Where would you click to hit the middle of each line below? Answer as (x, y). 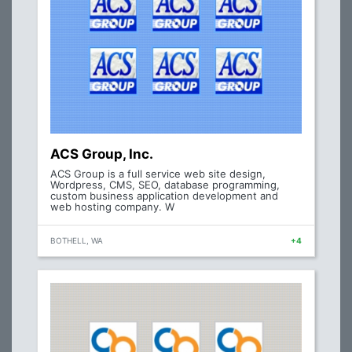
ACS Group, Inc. (102, 154)
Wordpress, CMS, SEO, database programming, (165, 185)
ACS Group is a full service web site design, (158, 174)
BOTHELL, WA (77, 240)
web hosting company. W (112, 207)
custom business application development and (164, 196)
